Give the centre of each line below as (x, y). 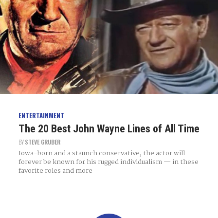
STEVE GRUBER (42, 142)
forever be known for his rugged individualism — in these (108, 162)
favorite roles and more (55, 171)
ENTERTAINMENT (41, 115)
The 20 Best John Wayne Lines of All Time (109, 129)
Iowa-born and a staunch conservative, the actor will (101, 154)
